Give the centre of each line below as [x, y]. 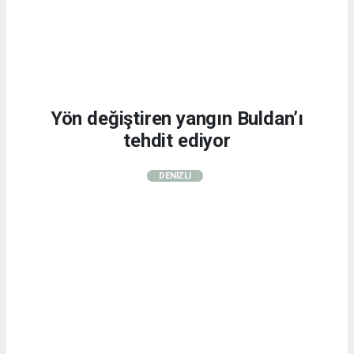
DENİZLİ [175, 175]
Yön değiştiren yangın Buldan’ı [177, 118]
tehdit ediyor [177, 140]
